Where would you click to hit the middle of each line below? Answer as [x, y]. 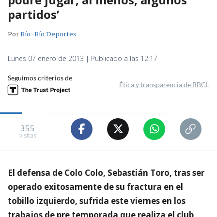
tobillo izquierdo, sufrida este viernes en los [97, 201]
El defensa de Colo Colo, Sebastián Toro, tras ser [106, 172]
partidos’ [33, 14]
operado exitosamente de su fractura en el [95, 186]
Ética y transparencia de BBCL [164, 84]
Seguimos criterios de [40, 77]
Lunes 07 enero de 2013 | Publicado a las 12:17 [83, 58]
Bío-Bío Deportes [48, 34]
